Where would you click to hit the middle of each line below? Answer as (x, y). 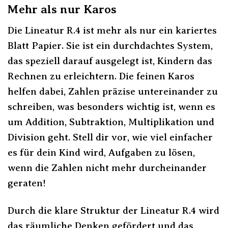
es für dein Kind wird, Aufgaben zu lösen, (101, 152)
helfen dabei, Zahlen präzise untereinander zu (113, 91)
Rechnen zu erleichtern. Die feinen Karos (101, 76)
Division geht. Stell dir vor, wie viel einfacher (110, 137)
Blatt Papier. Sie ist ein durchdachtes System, (110, 45)
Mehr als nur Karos (62, 9)
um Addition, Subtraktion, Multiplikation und (111, 122)
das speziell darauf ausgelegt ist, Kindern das (110, 61)
